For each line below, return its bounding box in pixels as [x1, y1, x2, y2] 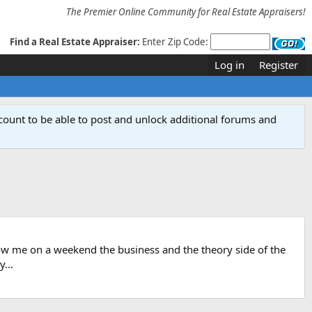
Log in [214, 58, 244, 72]
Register [259, 58, 298, 72]
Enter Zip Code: [142, 36, 210, 48]
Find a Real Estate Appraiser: [10, 36, 140, 48]
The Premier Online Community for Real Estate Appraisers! [66, 6, 305, 18]
